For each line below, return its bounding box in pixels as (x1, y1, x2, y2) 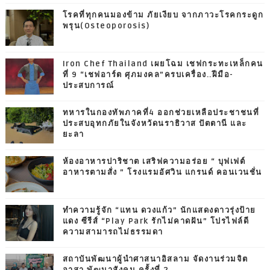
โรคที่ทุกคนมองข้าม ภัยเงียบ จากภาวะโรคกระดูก (62, 10, 264, 20)
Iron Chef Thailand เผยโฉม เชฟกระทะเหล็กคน (62, 58, 263, 69)
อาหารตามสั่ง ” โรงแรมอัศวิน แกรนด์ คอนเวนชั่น (62, 167, 262, 177)
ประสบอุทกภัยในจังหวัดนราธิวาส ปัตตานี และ (62, 118, 247, 128)
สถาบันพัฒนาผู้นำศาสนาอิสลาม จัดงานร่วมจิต (62, 254, 248, 264)
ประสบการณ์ (62, 80, 115, 90)
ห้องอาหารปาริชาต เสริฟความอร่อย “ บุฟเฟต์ (62, 156, 246, 166)
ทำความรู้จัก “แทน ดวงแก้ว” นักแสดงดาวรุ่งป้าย (62, 205, 256, 215)
